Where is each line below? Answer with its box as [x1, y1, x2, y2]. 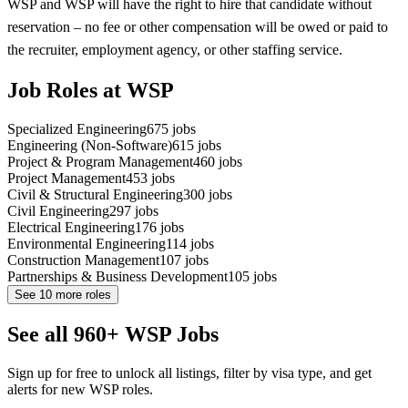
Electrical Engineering [7, 219, 135, 236]
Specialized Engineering [7, 121, 147, 138]
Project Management [7, 170, 126, 187]
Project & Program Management [7, 154, 193, 170]
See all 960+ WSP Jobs [7, 322, 219, 347]
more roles [52, 288, 111, 302]
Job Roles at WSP [7, 78, 174, 103]
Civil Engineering [7, 203, 109, 219]
